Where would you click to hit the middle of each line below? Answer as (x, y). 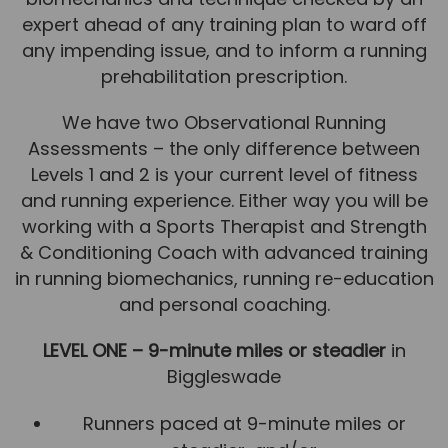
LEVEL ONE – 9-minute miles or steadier (214, 350)
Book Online (224, 111)
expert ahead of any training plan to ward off (224, 24)
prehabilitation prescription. (224, 76)
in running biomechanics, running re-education (224, 278)
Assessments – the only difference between (224, 148)
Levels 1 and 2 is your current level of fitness (224, 174)
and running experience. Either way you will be (224, 200)
